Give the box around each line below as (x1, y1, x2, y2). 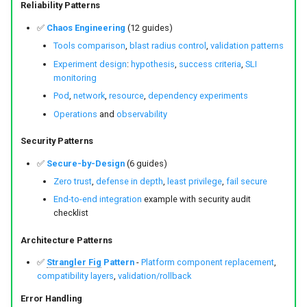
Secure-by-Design (46, 158, 125, 169)
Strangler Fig (46, 257, 101, 268)
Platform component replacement (140, 257, 274, 268)
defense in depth (95, 175, 163, 186)
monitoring (53, 72, 97, 83)
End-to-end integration (53, 194, 142, 205)
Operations (53, 108, 97, 119)
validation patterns (210, 40, 284, 51)
